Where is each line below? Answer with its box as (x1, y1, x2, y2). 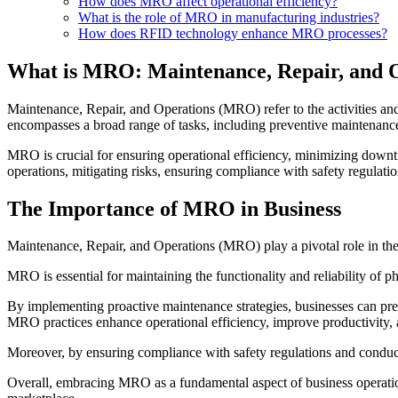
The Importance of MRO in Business (7, 196, 341, 220)
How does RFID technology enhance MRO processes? (78, 25, 387, 41)
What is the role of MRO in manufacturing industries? (78, 9, 379, 25)
